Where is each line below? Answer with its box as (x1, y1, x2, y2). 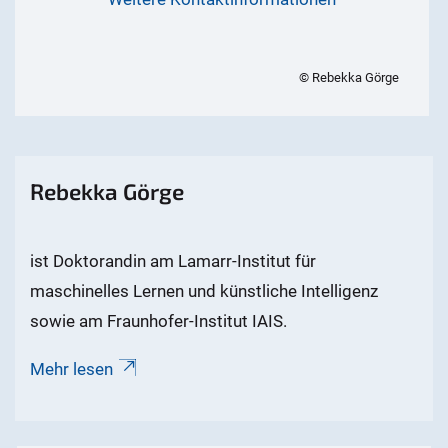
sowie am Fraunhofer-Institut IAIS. (30, 311, 287, 332)
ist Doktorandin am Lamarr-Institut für (30, 251, 316, 272)
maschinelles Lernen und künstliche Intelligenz (30, 281, 378, 302)
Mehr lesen (30, 359, 113, 380)
